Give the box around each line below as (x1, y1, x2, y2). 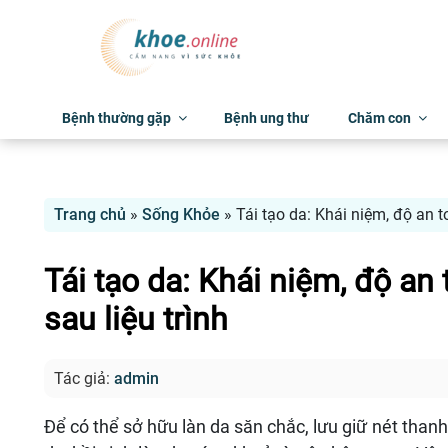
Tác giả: (54, 369, 114, 389)
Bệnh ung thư (223, 109, 309, 126)
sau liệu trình (44, 300, 228, 338)
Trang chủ (54, 205, 126, 224)
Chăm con (347, 109, 411, 126)
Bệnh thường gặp (61, 109, 171, 126)
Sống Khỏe (142, 205, 220, 224)
